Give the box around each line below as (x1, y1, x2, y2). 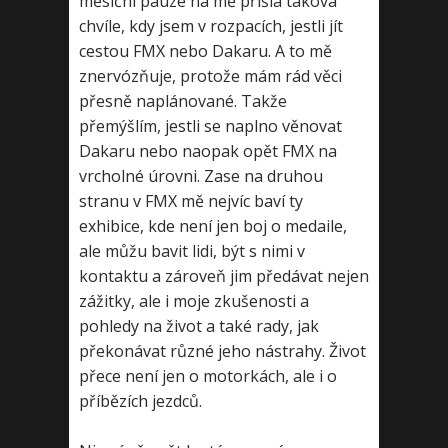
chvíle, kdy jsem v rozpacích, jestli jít (79, 15, 343, 37)
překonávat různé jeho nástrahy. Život (79, 340, 366, 362)
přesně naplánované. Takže (79, 90, 287, 112)
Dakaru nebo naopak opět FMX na (79, 140, 337, 162)
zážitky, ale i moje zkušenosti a (79, 290, 309, 312)
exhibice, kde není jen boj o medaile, (79, 215, 347, 237)
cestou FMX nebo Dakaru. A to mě (79, 40, 332, 62)
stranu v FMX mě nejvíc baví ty (79, 190, 303, 212)
